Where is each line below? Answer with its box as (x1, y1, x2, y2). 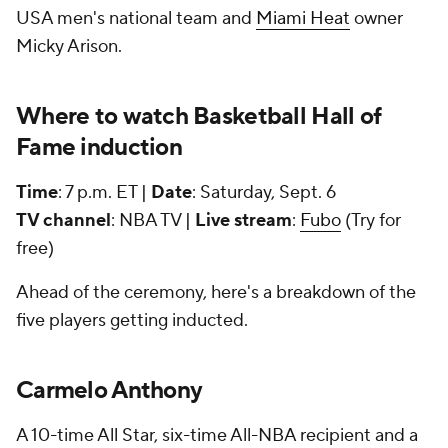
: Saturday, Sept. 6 (192, 181, 336, 204)
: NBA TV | (111, 209, 195, 232)
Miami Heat (256, 7, 350, 30)
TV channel (16, 209, 111, 232)
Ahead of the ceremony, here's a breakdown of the (16, 281, 416, 304)
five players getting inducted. (16, 309, 248, 332)
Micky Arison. (16, 35, 122, 58)
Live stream (195, 209, 292, 232)
